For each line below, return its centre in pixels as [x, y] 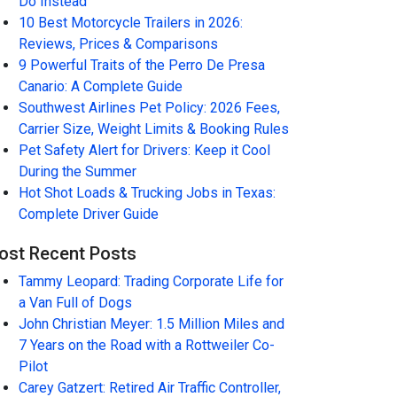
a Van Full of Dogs [75, 303]
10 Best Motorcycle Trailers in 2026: [131, 23]
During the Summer [78, 171]
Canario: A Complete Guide [101, 86]
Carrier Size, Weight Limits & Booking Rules [154, 129]
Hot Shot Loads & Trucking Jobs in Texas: [147, 193]
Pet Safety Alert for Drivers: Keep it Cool [144, 150]
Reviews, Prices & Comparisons [118, 44]
